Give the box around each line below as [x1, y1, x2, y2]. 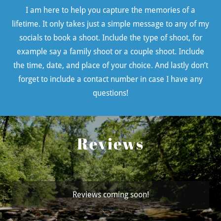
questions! [93, 88, 128, 98]
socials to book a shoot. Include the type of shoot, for [19, 33, 202, 43]
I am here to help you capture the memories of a [26, 5, 195, 15]
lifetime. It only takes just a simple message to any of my [12, 19, 209, 29]
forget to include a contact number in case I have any [18, 74, 203, 84]
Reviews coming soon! [72, 190, 149, 200]
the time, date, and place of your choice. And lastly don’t [13, 61, 208, 71]
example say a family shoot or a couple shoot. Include [17, 47, 204, 57]
